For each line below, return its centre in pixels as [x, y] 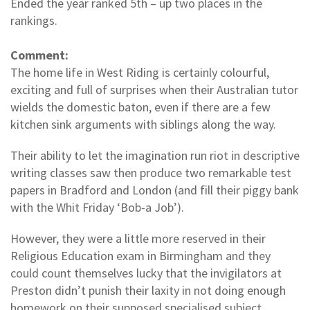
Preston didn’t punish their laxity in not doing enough [148, 290]
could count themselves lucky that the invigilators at [146, 273]
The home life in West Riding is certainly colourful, [140, 72]
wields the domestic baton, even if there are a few [140, 107]
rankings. [34, 20]
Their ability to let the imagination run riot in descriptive [155, 155]
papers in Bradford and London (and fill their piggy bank [155, 190]
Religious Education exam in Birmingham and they [140, 255]
